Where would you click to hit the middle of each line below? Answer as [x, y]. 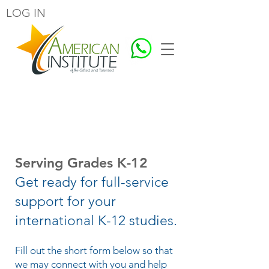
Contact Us [50, 113]
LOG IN [26, 13]
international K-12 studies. [96, 221]
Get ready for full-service [92, 182]
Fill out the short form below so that [94, 250]
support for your [65, 201]
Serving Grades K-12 [83, 163]
